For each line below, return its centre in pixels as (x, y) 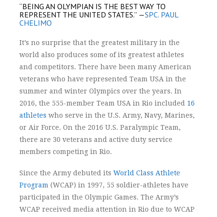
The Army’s (160, 197)
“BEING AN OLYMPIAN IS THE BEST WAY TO (93, 6)
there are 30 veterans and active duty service (96, 139)
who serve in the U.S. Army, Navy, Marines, (121, 115)
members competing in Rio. (66, 151)
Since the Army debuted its (66, 173)
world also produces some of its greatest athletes (102, 54)
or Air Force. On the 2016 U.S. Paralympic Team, (100, 127)
